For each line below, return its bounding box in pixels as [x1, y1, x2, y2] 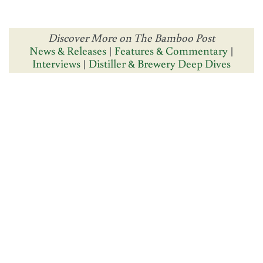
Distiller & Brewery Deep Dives [89, 56, 231, 71]
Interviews [32, 56, 80, 71]
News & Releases [29, 43, 109, 58]
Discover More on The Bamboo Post [48, 30, 215, 45]
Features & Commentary [114, 43, 228, 58]
